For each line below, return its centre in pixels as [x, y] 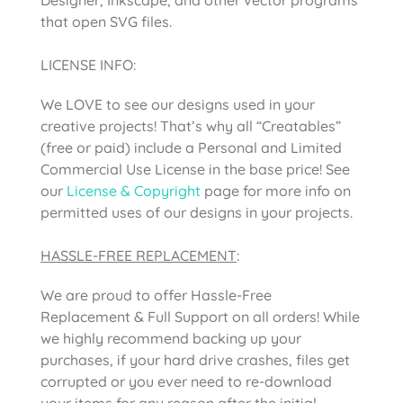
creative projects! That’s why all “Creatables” [191, 125]
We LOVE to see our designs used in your [178, 104]
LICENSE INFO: [88, 64]
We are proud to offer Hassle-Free [156, 295]
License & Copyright [134, 190]
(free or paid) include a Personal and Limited [191, 147]
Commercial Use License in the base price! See [195, 169]
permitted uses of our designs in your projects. [197, 212]
